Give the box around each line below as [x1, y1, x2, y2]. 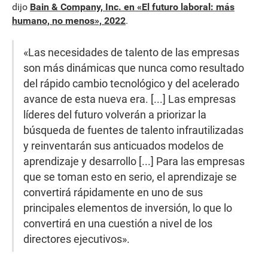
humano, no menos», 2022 [12, 15, 126, 27]
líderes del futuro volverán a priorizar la [23, 108, 207, 121]
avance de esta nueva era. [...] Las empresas [23, 92, 236, 105]
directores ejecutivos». [23, 232, 130, 245]
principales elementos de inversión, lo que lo [23, 201, 233, 214]
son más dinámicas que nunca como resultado [23, 61, 245, 74]
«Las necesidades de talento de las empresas [23, 45, 240, 59]
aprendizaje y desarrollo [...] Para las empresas [23, 154, 245, 167]
